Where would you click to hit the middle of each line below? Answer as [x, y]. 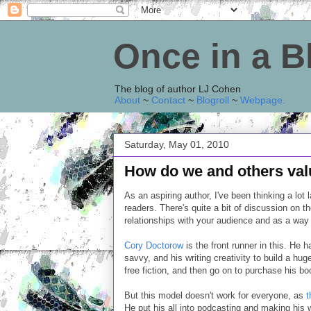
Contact [168, 100]
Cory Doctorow [154, 245]
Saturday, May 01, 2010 [177, 144]
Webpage [261, 100]
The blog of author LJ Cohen [178, 89]
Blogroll [213, 100]
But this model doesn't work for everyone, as [215, 295]
